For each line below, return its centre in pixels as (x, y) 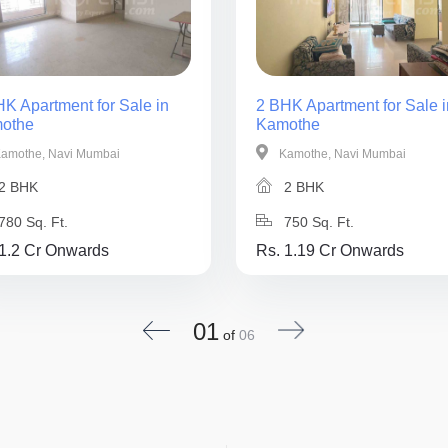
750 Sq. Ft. (317, 221)
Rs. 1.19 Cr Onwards (330, 250)
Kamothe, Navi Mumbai (341, 153)
